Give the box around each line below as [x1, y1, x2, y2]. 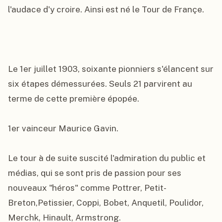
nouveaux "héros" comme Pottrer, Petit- [8, 183, 166, 193]
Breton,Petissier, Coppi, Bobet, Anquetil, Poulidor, [8, 198, 204, 208]
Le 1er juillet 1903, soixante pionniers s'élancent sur [8, 64, 214, 74]
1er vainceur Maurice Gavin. [8, 123, 118, 133]
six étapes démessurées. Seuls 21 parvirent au [8, 79, 192, 89]
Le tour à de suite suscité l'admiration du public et [8, 153, 206, 163]
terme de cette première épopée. [8, 94, 139, 104]
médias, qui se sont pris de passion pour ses [8, 168, 181, 178]
